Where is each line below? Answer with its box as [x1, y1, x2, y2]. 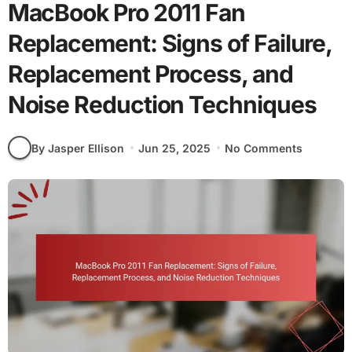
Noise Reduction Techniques [7, 90, 317, 119]
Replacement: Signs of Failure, [7, 29, 332, 58]
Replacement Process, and [7, 60, 293, 89]
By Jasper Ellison [31, 141, 124, 155]
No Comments [225, 141, 303, 155]
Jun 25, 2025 [137, 141, 211, 155]
